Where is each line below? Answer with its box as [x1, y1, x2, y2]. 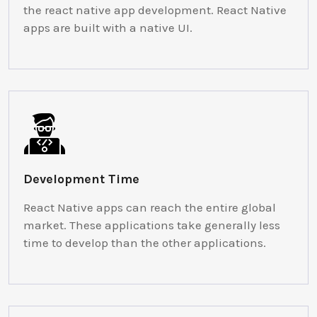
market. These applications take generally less [23, 218, 280, 233]
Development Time [23, 171, 139, 187]
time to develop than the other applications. [23, 236, 266, 250]
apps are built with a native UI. [23, 21, 192, 35]
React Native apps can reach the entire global [23, 200, 276, 215]
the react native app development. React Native [23, 3, 287, 18]
